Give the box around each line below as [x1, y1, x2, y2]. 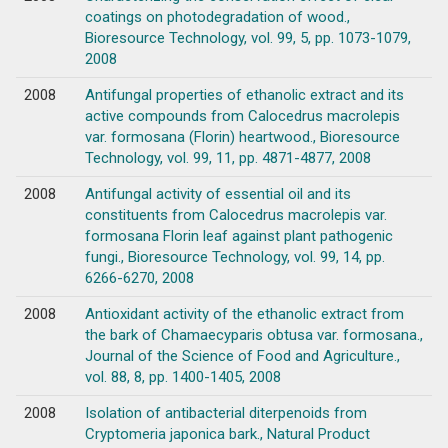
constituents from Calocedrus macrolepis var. [84, 205, 387, 224]
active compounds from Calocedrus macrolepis [84, 106, 400, 125]
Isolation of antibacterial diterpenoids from [84, 403, 367, 422]
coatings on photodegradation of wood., [84, 7, 350, 26]
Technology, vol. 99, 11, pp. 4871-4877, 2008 [84, 148, 371, 167]
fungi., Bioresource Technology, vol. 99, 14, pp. [84, 247, 385, 266]
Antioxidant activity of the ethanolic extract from [84, 304, 404, 323]
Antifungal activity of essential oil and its [84, 184, 351, 203]
